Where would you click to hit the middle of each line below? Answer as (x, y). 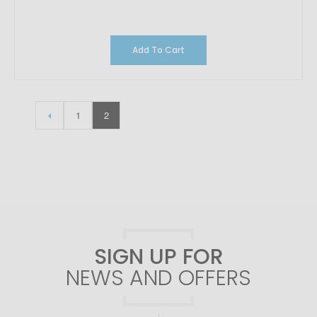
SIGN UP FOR (158, 257)
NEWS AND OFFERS (158, 278)
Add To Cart (175, 50)
